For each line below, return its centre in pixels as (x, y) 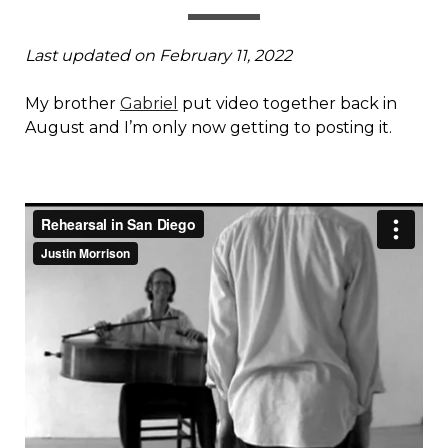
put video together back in (287, 103)
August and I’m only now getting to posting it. (208, 127)
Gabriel (148, 103)
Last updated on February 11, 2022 (158, 55)
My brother (72, 103)
